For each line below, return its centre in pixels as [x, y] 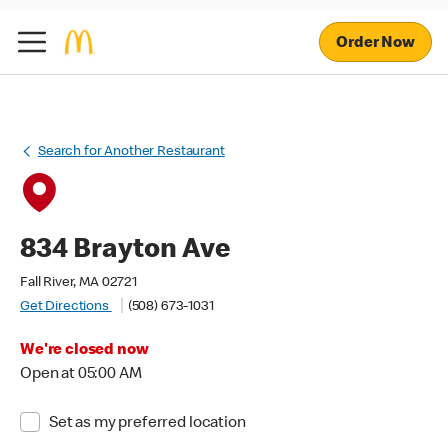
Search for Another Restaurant [131, 152]
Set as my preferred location [147, 424]
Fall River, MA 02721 [78, 283]
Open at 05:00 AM [81, 375]
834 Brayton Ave [125, 251]
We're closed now [84, 351]
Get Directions [66, 307]
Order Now [375, 43]
